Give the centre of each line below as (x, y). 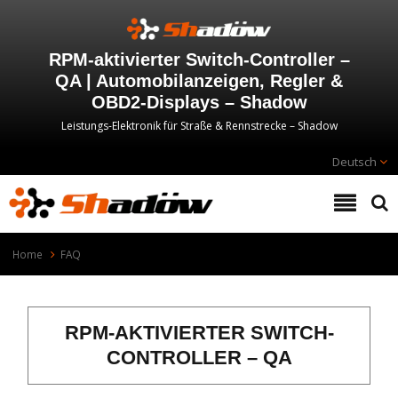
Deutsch (354, 162)
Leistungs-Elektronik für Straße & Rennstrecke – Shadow (199, 126)
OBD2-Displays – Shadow (199, 102)
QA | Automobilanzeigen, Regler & (199, 81)
